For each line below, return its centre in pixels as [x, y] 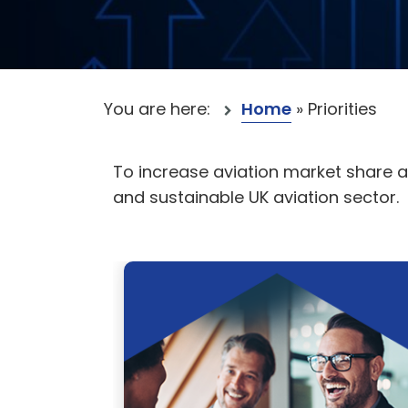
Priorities [342, 109]
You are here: [159, 109]
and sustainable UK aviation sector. [256, 197]
